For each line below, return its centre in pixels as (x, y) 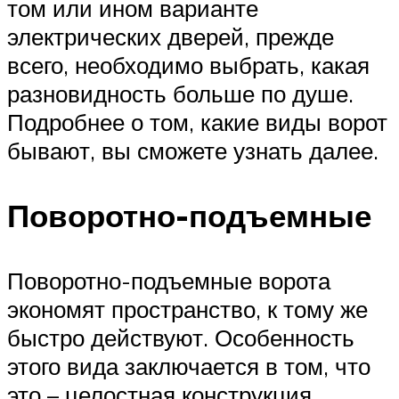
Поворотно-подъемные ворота (169, 281)
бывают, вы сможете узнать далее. (193, 150)
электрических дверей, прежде (171, 36)
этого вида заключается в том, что (189, 366)
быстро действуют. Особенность (181, 338)
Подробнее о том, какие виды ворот (197, 122)
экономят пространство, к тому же (187, 309)
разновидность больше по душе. (180, 93)
